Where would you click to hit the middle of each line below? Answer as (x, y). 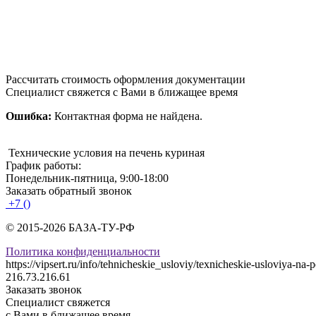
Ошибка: (29, 116)
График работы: (43, 165)
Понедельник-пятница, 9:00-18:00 (87, 178)
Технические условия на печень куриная (107, 152)
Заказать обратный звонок (69, 190)
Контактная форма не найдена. (127, 116)
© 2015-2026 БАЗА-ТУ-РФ (70, 227)
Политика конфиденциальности (83, 251)
